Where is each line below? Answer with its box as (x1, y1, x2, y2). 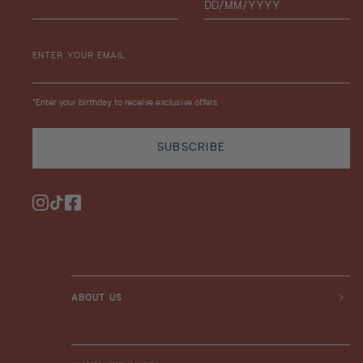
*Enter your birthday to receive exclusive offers (32, 98, 218, 108)
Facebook (64, 203, 107, 214)
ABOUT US (71, 293, 122, 303)
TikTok (48, 203, 77, 214)
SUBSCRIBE (156, 141, 226, 154)
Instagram (32, 203, 74, 214)
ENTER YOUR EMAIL (32, 51, 126, 61)
